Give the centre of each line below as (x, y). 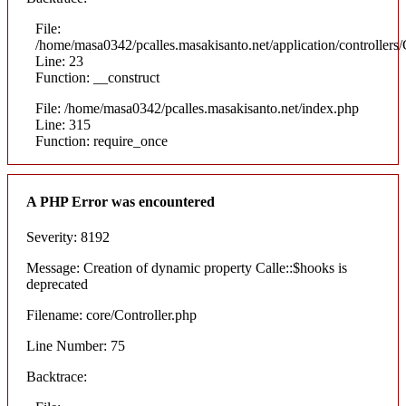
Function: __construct (97, 77)
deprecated (57, 285)
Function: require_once (101, 140)
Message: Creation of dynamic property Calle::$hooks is (187, 268)
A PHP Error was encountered (121, 201)
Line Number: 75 (76, 346)
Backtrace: (57, 377)
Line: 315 (63, 124)
